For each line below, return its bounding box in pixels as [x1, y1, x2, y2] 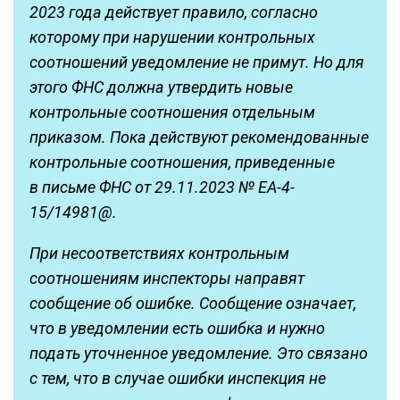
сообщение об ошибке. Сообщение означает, [29, 294, 356, 313]
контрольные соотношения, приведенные [29, 153, 335, 172]
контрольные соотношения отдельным [29, 103, 315, 122]
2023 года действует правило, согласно [29, 3, 318, 22]
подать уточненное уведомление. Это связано [29, 344, 368, 363]
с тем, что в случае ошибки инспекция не [29, 369, 326, 388]
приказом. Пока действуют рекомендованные [29, 128, 369, 147]
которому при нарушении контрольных [29, 28, 315, 47]
